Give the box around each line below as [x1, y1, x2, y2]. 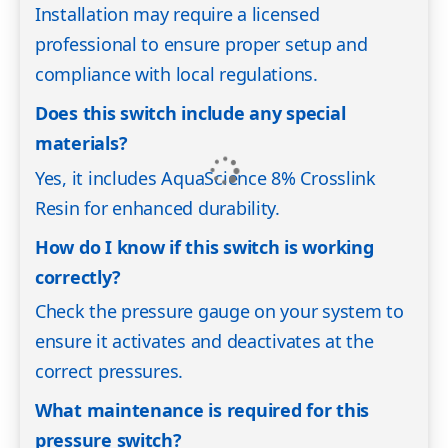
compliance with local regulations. [35, 62, 318, 87]
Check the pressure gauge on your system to [35, 299, 404, 324]
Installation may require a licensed [35, 2, 320, 27]
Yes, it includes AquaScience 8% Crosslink [35, 165, 376, 190]
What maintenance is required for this [35, 398, 370, 423]
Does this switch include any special [35, 101, 346, 126]
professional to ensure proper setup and [35, 32, 368, 57]
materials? [35, 131, 128, 156]
